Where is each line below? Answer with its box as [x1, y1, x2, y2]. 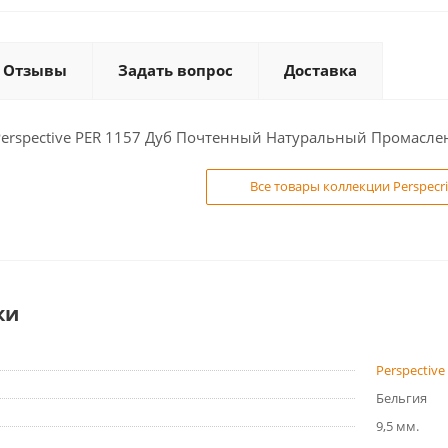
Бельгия [376, 389, 427, 407]
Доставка [284, 60, 357, 80]
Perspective [376, 361, 445, 379]
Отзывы [3, 60, 67, 80]
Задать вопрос [118, 60, 233, 80]
